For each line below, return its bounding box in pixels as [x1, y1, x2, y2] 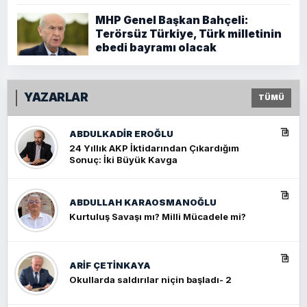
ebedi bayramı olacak [95, 41, 217, 55]
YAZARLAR [24, 90, 88, 105]
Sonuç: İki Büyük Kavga [69, 153, 177, 165]
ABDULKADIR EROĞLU [69, 127, 173, 139]
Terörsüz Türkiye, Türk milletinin [95, 27, 282, 41]
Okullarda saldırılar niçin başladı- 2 [69, 274, 232, 286]
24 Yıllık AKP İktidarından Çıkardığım [69, 142, 239, 153]
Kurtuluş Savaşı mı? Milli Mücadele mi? [69, 211, 246, 223]
